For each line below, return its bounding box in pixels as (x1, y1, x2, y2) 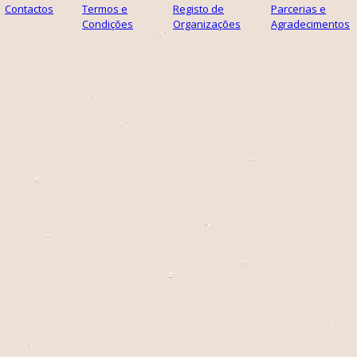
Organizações (173, 17, 241, 31)
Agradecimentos (271, 17, 350, 31)
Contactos (5, 2, 53, 16)
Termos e (82, 2, 127, 16)
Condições (82, 17, 133, 31)
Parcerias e (271, 2, 326, 16)
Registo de (173, 2, 224, 16)
